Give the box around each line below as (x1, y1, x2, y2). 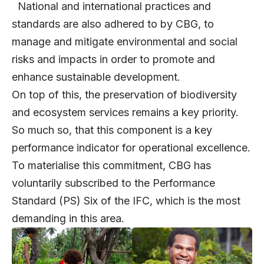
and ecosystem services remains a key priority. (12, 106, 239, 119)
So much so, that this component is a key (12, 124, 212, 137)
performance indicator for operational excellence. (12, 141, 250, 154)
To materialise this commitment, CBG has (12, 159, 211, 172)
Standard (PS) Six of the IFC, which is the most (12, 194, 240, 207)
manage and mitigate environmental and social (12, 35, 237, 48)
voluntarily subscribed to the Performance (12, 177, 215, 190)
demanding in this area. (12, 212, 124, 225)
